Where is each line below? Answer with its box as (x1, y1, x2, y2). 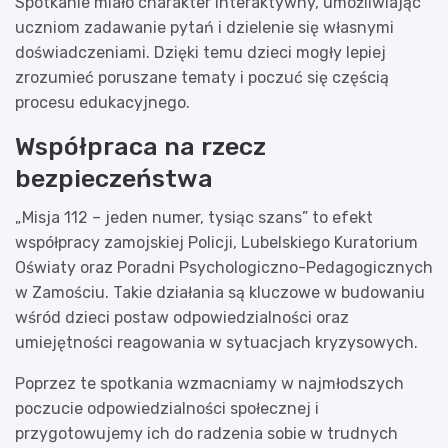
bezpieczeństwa (15, 163, 213, 193)
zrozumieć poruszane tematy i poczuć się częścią (15, 67, 389, 87)
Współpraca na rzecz (15, 131, 266, 161)
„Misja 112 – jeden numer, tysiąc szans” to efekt (15, 207, 373, 227)
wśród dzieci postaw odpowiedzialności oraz (15, 307, 349, 327)
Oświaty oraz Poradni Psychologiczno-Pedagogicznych (15, 257, 433, 277)
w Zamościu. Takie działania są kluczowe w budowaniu (15, 282, 425, 302)
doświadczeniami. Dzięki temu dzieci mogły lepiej (15, 42, 386, 62)
